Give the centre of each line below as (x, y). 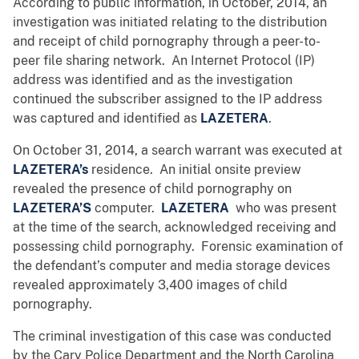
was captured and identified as (107, 119)
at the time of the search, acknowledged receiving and (175, 228)
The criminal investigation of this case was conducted (172, 337)
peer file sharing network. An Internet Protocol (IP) (164, 61)
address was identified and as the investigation (153, 80)
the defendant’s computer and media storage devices (171, 266)
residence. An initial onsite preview (195, 170)
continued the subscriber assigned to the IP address (167, 99)
